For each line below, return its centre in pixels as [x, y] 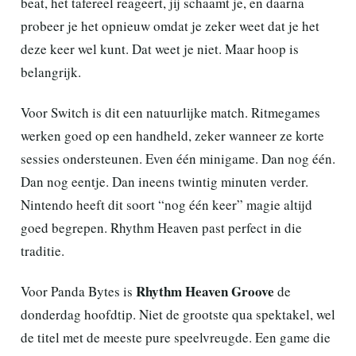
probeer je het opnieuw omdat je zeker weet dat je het [170, 25]
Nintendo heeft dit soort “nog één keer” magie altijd [166, 204]
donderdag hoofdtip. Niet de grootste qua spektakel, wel [178, 314]
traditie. [43, 250]
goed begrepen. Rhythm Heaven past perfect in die [161, 227]
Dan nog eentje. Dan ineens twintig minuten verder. [164, 181]
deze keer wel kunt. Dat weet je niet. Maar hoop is [160, 48]
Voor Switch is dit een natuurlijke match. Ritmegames [170, 112]
